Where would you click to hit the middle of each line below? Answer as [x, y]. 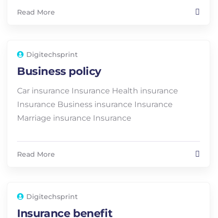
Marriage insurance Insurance [74, 118]
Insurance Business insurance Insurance [95, 104]
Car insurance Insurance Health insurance [98, 91]
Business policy [59, 71]
